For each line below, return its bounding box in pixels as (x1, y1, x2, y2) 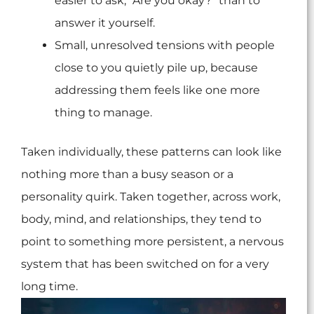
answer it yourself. (55, 16, 155, 30)
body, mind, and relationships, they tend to (21, 212, 261, 226)
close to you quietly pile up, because (55, 61, 258, 75)
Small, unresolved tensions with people (55, 39, 275, 53)
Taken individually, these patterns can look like (21, 145, 282, 159)
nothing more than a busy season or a (21, 168, 233, 182)
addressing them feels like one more (55, 83, 260, 97)
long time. (21, 280, 78, 294)
